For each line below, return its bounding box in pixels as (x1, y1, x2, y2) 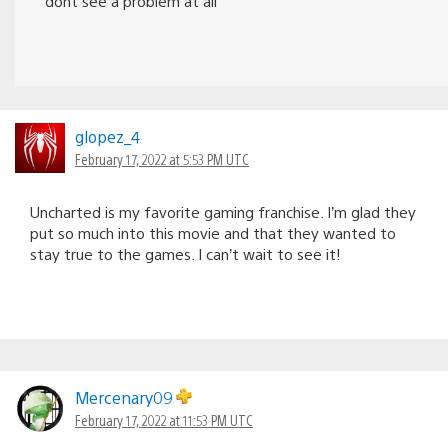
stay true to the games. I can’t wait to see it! (30, 243, 341, 263)
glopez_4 (75, 125, 140, 147)
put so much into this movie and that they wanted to (30, 222, 396, 242)
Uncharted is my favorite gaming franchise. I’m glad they (30, 201, 416, 221)
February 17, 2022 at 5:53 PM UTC (75, 149, 249, 168)
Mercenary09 (75, 386, 176, 408)
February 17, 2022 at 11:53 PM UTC (75, 410, 253, 429)
